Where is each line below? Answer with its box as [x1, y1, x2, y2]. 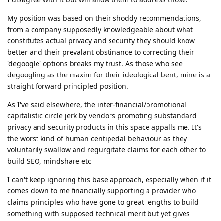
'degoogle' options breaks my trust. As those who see [7, 59, 183, 69]
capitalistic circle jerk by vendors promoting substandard [7, 111, 197, 121]
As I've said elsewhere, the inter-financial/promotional [7, 100, 186, 110]
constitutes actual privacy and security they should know [7, 36, 195, 46]
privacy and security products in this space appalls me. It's [7, 122, 202, 132]
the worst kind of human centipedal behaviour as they [7, 134, 187, 144]
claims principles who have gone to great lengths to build [7, 197, 199, 207]
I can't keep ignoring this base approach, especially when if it [7, 175, 211, 184]
